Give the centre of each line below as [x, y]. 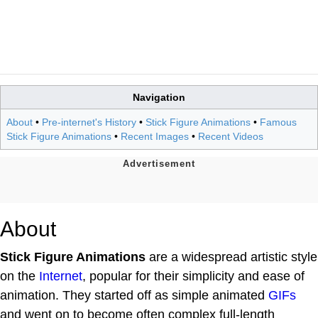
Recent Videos [231, 136]
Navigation [159, 97]
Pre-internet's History [89, 122]
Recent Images [155, 136]
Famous [278, 122]
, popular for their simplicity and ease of [193, 276]
